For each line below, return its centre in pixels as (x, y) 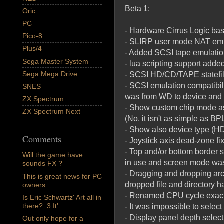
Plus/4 (32, 49)
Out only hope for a (53, 219)
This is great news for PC (62, 176)
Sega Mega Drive (50, 74)
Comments (42, 139)
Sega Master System (55, 61)
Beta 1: (137, 8)
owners (34, 185)
